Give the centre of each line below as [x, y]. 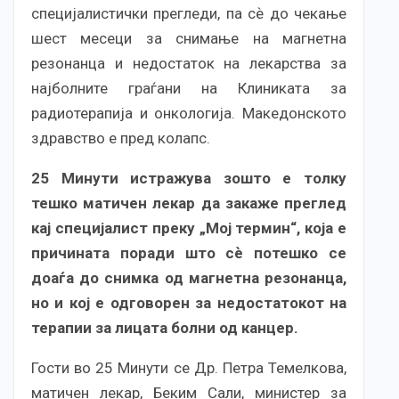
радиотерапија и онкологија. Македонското [189, 113]
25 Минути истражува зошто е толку [189, 178]
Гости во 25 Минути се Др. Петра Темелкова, [189, 367]
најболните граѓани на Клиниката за [189, 88]
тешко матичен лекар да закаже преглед [189, 203]
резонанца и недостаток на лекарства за [189, 63]
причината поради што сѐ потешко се [189, 252]
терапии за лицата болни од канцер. [165, 327]
